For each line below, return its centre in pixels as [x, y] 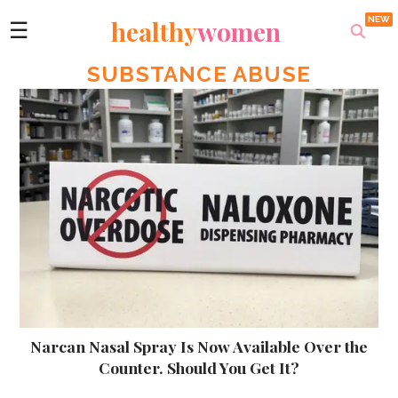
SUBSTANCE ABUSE [199, 74]
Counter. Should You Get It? [199, 367]
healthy [154, 31]
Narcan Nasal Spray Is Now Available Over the [199, 346]
